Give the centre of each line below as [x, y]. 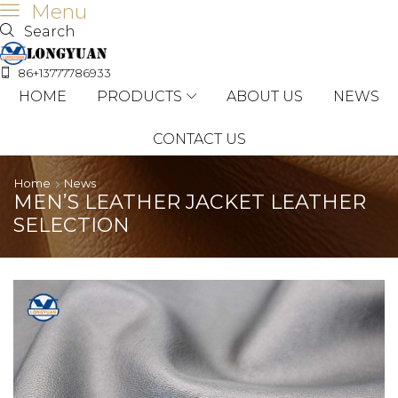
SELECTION [72, 226]
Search [50, 32]
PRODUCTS [139, 97]
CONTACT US [199, 139]
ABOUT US [265, 97]
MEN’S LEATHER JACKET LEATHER [190, 203]
